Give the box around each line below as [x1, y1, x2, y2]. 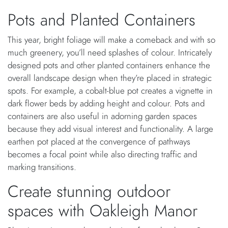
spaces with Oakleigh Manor [8, 199, 197, 222]
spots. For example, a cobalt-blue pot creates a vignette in [8, 84, 213, 97]
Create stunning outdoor [8, 180, 170, 203]
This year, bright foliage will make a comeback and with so [8, 34, 215, 46]
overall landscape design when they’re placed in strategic [8, 72, 212, 84]
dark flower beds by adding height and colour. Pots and [8, 97, 205, 110]
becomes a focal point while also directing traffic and [8, 148, 197, 161]
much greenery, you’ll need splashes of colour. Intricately [8, 46, 212, 59]
